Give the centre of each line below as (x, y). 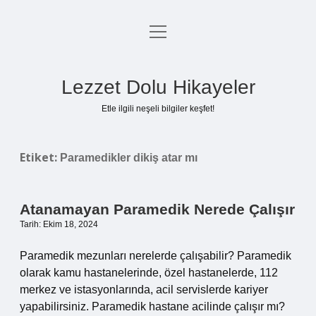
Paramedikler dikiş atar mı (129, 158)
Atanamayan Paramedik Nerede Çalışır (157, 209)
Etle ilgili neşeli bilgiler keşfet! (158, 109)
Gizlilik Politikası (158, 67)
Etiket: (40, 157)
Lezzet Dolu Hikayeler (158, 87)
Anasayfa (158, 34)
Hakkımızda (158, 135)
